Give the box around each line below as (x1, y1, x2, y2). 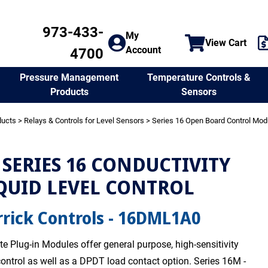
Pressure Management (20, 72, 119, 83)
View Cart (205, 37, 247, 48)
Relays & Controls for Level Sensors (24, 116, 145, 125)
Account (126, 44, 161, 56)
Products (50, 86, 89, 98)
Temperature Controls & (147, 71, 251, 83)
